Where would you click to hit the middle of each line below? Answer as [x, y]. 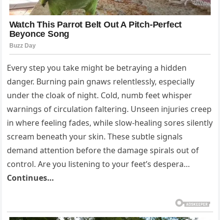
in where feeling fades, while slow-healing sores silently [110, 123]
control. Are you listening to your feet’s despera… [99, 164]
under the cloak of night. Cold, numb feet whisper [100, 95]
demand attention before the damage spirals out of [103, 150]
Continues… [31, 178]
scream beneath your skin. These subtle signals [95, 136]
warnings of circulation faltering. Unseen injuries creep [110, 109]
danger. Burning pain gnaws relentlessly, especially [101, 81]
